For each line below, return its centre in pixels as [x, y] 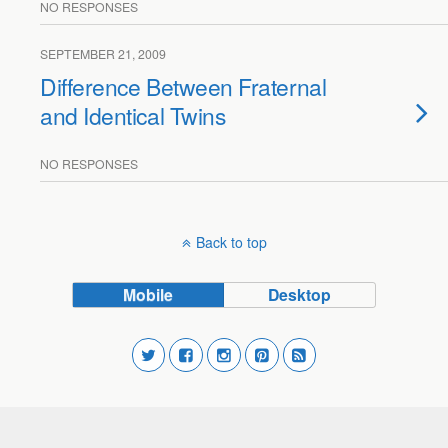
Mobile [148, 294]
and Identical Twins [133, 115]
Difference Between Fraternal [183, 86]
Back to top [231, 242]
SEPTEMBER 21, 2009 [103, 53]
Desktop [300, 294]
